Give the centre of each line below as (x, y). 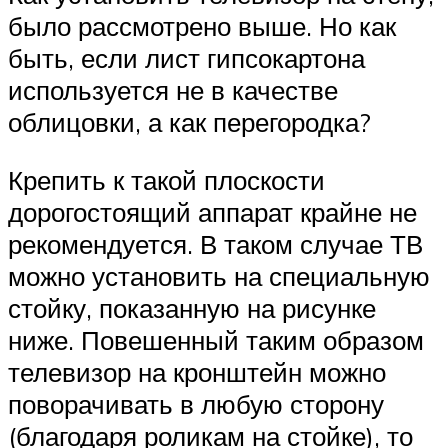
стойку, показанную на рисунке (192, 307)
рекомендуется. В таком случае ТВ (215, 243)
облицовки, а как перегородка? (189, 122)
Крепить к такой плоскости (166, 179)
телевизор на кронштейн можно (197, 371)
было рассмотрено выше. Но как (202, 26)
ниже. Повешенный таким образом (216, 339)
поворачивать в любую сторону (196, 403)
